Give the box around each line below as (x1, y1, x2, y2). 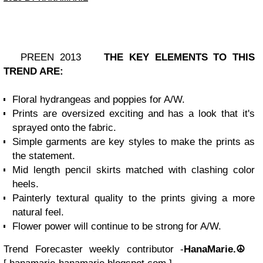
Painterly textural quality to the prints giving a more (12, 193, 255, 204)
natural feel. (12, 207, 64, 218)
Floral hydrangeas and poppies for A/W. (12, 94, 185, 106)
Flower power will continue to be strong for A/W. (12, 221, 221, 232)
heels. (12, 178, 39, 190)
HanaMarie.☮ (184, 244, 245, 255)
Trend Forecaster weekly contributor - (4, 244, 184, 255)
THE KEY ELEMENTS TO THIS (104, 52, 255, 63)
